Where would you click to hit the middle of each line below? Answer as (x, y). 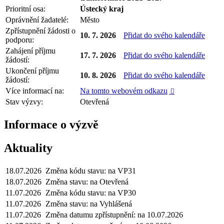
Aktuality (28, 148)
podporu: (20, 39)
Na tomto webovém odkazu (124, 90)
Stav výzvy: (24, 101)
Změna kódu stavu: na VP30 (91, 192)
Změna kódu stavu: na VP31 (91, 170)
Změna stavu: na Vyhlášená (89, 203)
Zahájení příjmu (30, 50)
